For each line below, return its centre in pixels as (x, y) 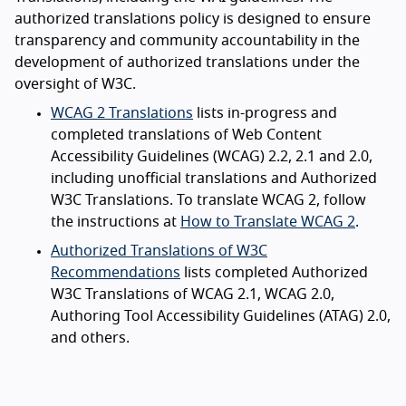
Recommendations (116, 272)
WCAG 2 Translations (122, 113)
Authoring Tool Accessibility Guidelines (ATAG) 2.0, (221, 316)
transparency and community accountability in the (187, 40)
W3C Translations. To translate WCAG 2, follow (208, 200)
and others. (90, 338)
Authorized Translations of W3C (159, 251)
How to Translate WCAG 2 (268, 222)
